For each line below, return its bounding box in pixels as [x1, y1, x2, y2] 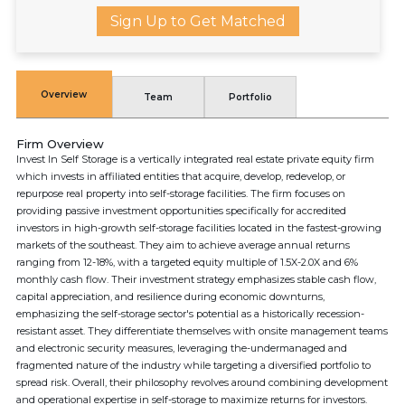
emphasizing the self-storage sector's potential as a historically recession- [16, 307, 364, 320]
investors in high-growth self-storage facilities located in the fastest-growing [16, 221, 381, 234]
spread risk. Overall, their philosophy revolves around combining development [16, 376, 388, 389]
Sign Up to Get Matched [110, 13, 286, 30]
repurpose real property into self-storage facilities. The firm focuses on [16, 187, 345, 200]
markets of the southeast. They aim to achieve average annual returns [16, 239, 350, 251]
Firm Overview [16, 137, 104, 151]
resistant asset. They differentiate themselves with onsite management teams [16, 325, 388, 337]
